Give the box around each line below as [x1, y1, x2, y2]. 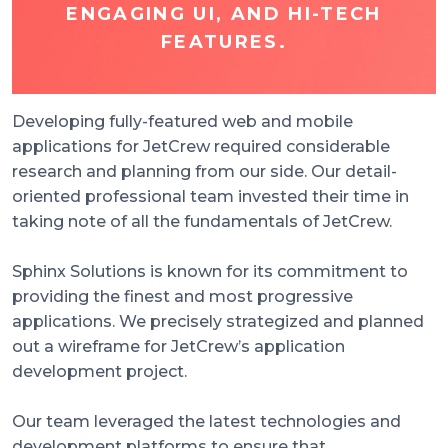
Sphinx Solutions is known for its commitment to [12, 262, 408, 282]
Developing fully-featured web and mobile [12, 112, 353, 132]
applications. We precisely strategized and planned [12, 312, 424, 332]
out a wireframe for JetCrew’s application [12, 337, 345, 357]
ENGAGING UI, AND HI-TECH [66, 3, 382, 26]
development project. [12, 362, 187, 382]
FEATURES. [160, 31, 288, 54]
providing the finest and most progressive [12, 287, 353, 307]
